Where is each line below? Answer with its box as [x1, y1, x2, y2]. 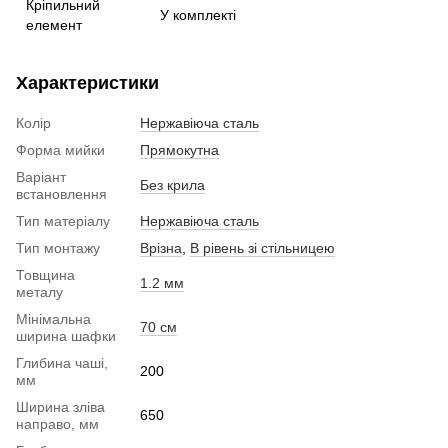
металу [16, 283, 63, 300]
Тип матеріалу [16, 212, 110, 229]
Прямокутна [140, 141, 219, 158]
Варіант [16, 168, 66, 185]
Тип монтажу [16, 239, 100, 256]
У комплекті [160, 6, 236, 23]
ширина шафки [16, 327, 116, 344]
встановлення [16, 185, 107, 202]
